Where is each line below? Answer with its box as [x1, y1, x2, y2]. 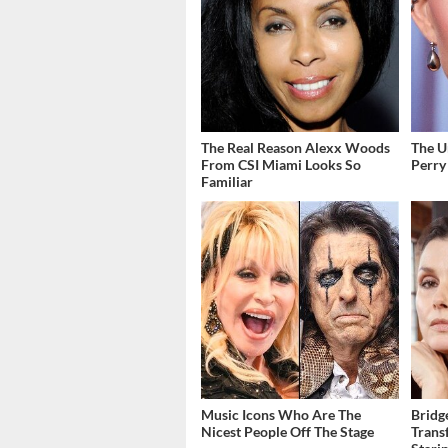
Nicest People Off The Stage [201, 422, 374, 440]
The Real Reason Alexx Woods [201, 138, 390, 156]
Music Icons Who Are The [201, 405, 361, 423]
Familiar [201, 172, 253, 190]
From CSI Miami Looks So [201, 155, 361, 173]
